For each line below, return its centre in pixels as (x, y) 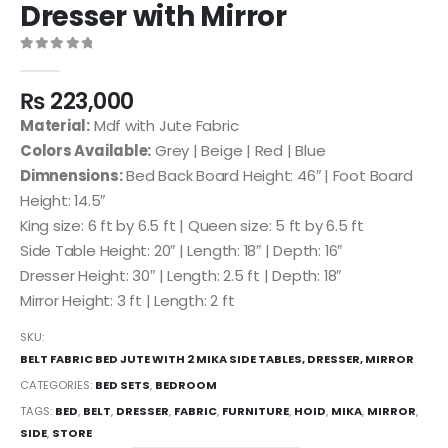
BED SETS (122, 384)
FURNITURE (255, 410)
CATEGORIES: (57, 384)
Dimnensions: (71, 175)
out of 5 (54, 61)
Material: (55, 125)
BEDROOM (186, 384)
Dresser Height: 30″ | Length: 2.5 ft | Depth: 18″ (181, 275)
